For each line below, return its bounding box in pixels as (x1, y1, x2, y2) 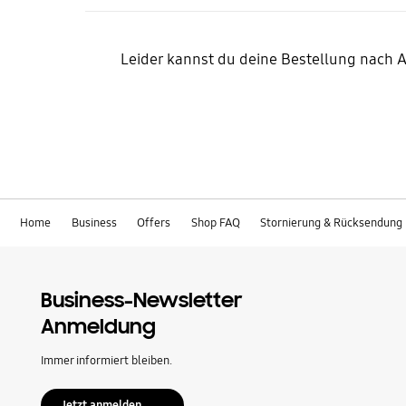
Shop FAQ (190, 216, 240, 231)
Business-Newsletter (40, 286, 242, 314)
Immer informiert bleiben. (40, 353, 172, 368)
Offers (137, 216, 171, 231)
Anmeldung (40, 313, 156, 340)
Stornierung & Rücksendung (259, 216, 402, 231)
